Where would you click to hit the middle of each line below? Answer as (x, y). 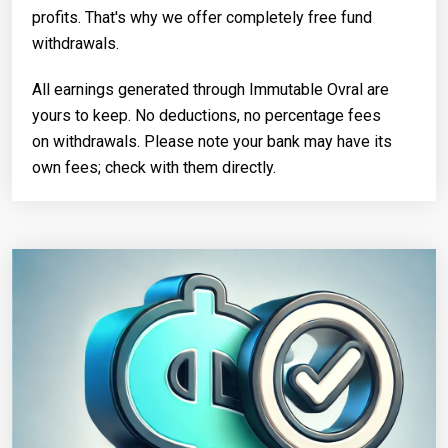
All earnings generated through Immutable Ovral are (210, 89)
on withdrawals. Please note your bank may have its (212, 141)
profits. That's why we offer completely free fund (202, 17)
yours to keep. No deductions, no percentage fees (206, 115)
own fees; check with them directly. (154, 167)
